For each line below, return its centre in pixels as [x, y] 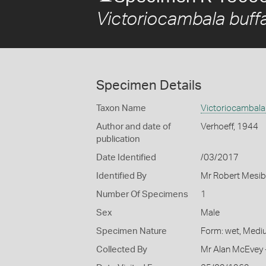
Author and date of [134, 127]
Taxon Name [121, 108]
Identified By [121, 176]
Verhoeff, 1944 [229, 127]
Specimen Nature [132, 231]
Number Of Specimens [142, 194]
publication [118, 139]
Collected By [122, 250]
